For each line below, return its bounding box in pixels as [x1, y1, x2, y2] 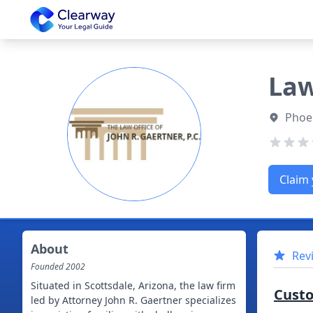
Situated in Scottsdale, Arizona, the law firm [31, 279, 235, 292]
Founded [31, 261, 66, 272]
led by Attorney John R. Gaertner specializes [31, 293, 236, 307]
